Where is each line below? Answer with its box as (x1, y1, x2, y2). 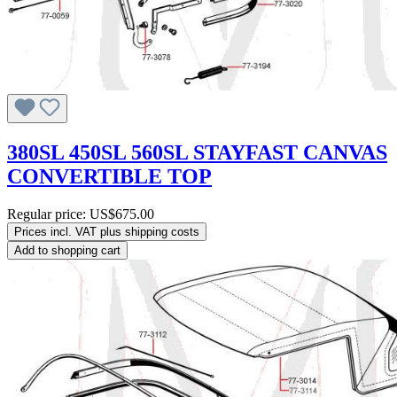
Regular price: (7, 206, 90, 222)
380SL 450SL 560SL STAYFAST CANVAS (7, 141, 387, 165)
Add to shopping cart (14, 244, 121, 258)
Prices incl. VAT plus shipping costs (14, 225, 199, 239)
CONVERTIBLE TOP (7, 165, 212, 189)
